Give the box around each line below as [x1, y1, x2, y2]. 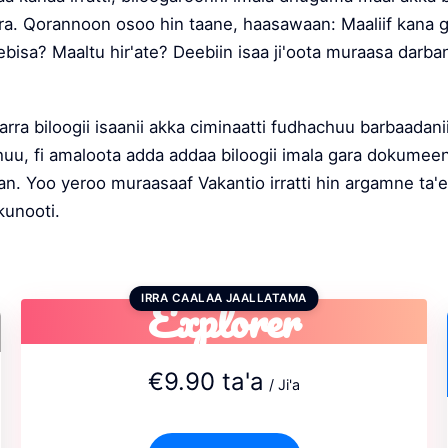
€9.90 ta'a [148, 367, 265, 397]
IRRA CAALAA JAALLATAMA [141, 291, 307, 306]
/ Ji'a [268, 376, 300, 394]
